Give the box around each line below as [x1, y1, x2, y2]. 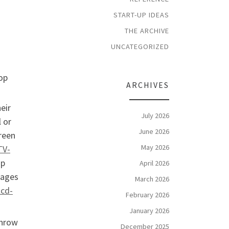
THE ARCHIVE [125, 26, 169, 35]
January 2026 [129, 205, 169, 215]
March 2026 [135, 174, 169, 184]
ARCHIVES [126, 80, 169, 90]
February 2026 [126, 190, 169, 199]
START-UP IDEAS [113, 10, 169, 19]
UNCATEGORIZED [111, 41, 169, 51]
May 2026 [141, 143, 169, 152]
